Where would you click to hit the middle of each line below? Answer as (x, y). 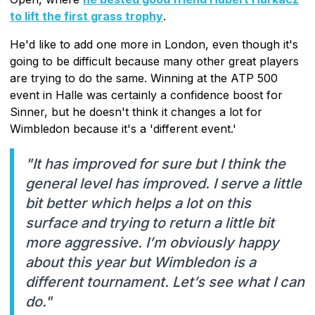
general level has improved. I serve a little (163, 183)
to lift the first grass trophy (86, 16)
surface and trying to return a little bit (150, 223)
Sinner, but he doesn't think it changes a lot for (136, 111)
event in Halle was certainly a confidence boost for (146, 95)
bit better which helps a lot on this (138, 203)
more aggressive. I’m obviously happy (152, 242)
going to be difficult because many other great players (154, 61)
